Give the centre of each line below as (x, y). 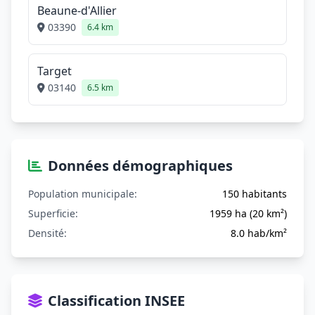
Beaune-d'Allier (77, 11)
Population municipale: (83, 194)
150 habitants (255, 194)
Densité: (47, 233)
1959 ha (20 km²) (248, 213)
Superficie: (53, 213)
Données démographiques (140, 166)
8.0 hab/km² (259, 233)
